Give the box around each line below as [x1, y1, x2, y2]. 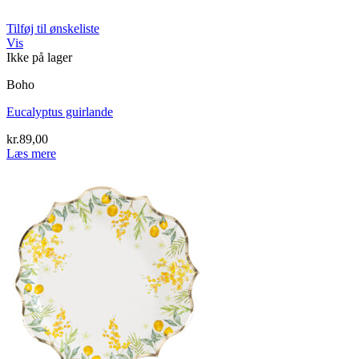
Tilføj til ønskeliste [6, 21, 99, 35]
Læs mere [6, 146, 56, 160]
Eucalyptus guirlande [6, 104, 113, 119]
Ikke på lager [6, 50, 72, 64]
